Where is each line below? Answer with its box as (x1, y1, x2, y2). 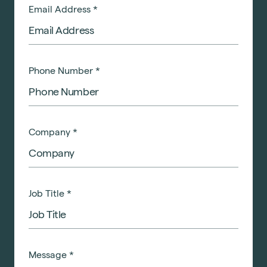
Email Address (29, 4, 93, 14)
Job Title (29, 188, 67, 198)
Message (29, 249, 69, 260)
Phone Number (29, 65, 95, 76)
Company (29, 126, 73, 137)
